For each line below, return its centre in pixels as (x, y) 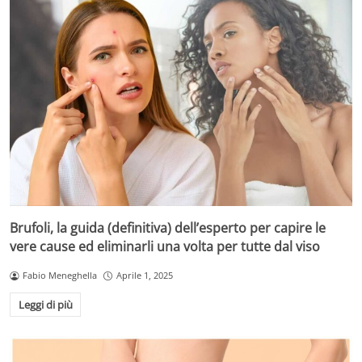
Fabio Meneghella (59, 276)
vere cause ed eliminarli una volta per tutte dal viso (165, 247)
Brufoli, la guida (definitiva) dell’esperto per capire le (168, 228)
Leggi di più (45, 304)
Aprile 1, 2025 (144, 276)
